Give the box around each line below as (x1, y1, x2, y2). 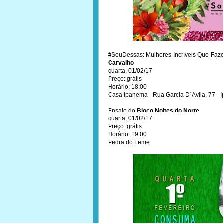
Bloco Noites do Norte (137, 107, 199, 114)
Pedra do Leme (108, 139, 150, 146)
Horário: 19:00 (108, 131, 147, 138)
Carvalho (108, 59, 134, 66)
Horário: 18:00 (108, 83, 147, 90)
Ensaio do (108, 107, 137, 114)
